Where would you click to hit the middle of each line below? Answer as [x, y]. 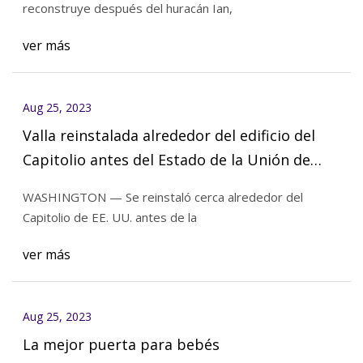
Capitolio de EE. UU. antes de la [109, 218]
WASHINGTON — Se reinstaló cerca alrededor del [162, 197]
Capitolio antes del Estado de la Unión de [166, 159]
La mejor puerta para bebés [121, 344]
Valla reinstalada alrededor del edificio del [169, 135]
